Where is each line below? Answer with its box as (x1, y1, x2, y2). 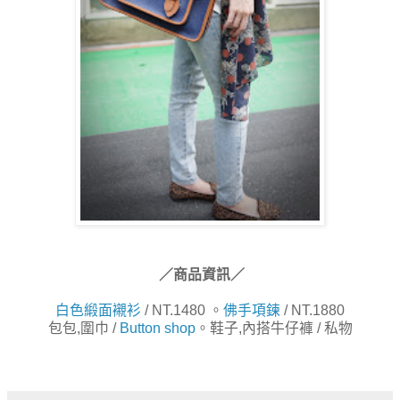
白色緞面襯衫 (55, 302, 141, 318)
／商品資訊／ (155, 266, 245, 282)
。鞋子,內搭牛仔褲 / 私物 (195, 320, 353, 336)
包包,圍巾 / (47, 320, 120, 336)
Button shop (119, 320, 196, 336)
